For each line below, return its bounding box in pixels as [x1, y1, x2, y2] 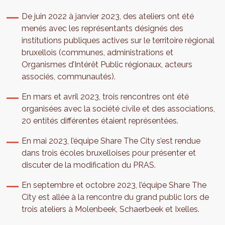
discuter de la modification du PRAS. [22, 160, 156, 170]
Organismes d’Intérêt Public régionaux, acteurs [22, 60, 193, 70]
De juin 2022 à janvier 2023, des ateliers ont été [22, 12, 194, 22]
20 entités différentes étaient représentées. [22, 116, 179, 126]
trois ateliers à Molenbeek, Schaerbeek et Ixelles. [22, 204, 200, 214]
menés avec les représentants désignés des [22, 24, 184, 34]
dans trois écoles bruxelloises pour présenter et [22, 148, 196, 158]
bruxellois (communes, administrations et [22, 48, 174, 58]
